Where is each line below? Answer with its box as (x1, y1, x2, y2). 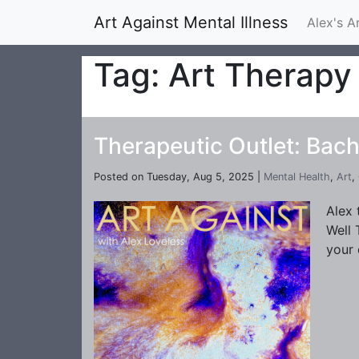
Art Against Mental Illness (94, 13, 288, 32)
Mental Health (264, 171, 330, 183)
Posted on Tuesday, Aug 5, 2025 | (94, 171, 264, 183)
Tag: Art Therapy (94, 55, 352, 95)
